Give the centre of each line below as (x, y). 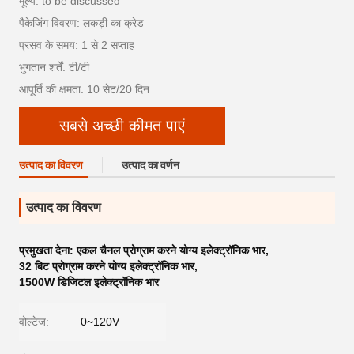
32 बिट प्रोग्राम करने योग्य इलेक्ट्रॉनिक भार (107, 266)
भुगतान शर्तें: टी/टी (54, 67)
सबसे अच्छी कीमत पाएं (122, 126)
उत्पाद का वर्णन (151, 165)
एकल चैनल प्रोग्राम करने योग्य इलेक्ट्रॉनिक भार (171, 250)
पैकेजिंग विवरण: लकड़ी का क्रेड (81, 23)
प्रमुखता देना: (48, 250)
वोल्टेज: (34, 322)
